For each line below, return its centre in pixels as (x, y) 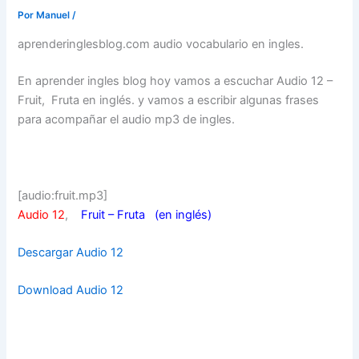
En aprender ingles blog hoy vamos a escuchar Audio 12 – (175, 81)
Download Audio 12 (71, 290)
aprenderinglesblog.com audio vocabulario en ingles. (161, 44)
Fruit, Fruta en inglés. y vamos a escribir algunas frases (169, 100)
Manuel (54, 16)
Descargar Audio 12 (71, 252)
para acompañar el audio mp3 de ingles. (127, 119)
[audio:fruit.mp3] (63, 195)
